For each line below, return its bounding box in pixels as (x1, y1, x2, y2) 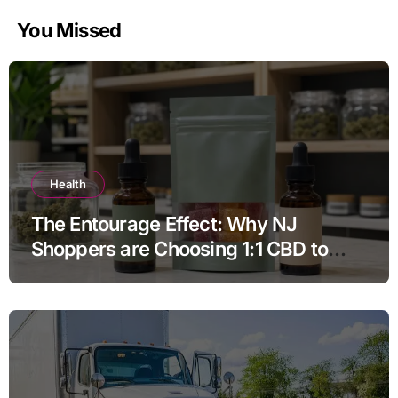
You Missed (17, 19, 122, 43)
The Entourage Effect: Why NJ (30, 212, 298, 236)
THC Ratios (30, 262, 130, 286)
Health (49, 177, 86, 192)
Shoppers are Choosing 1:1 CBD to (30, 237, 329, 261)
